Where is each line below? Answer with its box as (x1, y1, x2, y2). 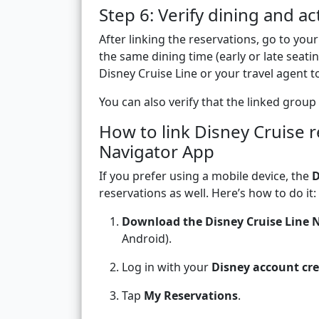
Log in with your (122, 259, 211, 276)
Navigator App (99, 140, 214, 164)
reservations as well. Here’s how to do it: (99, 185, 316, 202)
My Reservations (144, 288, 238, 304)
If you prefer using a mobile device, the (99, 168, 312, 184)
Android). (122, 231, 172, 247)
